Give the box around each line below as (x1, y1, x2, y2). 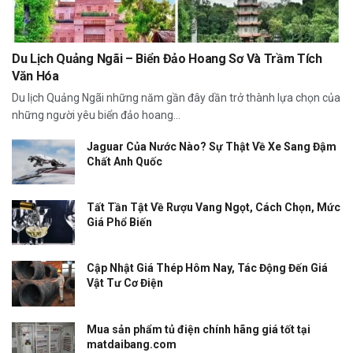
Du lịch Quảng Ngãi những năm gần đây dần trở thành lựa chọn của (12, 91, 340, 104)
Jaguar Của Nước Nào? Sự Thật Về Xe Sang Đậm (87, 140, 336, 153)
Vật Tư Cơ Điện (87, 277, 163, 290)
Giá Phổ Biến (87, 216, 152, 229)
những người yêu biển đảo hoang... (12, 109, 180, 121)
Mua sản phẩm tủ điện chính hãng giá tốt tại (87, 322, 310, 336)
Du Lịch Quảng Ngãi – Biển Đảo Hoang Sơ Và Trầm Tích (12, 51, 322, 66)
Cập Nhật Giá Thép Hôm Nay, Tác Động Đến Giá (87, 262, 328, 275)
